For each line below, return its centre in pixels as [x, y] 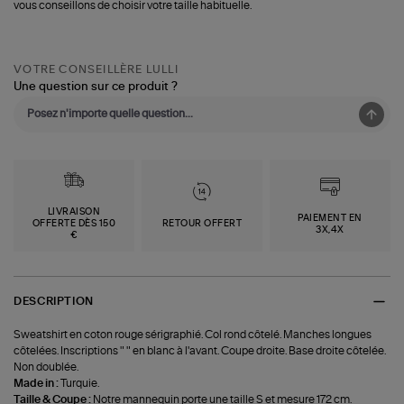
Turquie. [80, 383]
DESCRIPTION [54, 301]
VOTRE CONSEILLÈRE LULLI [96, 69]
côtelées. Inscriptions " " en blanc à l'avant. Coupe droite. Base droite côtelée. [200, 350]
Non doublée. [46, 367]
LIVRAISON [74, 212]
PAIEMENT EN [330, 218]
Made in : [37, 383]
